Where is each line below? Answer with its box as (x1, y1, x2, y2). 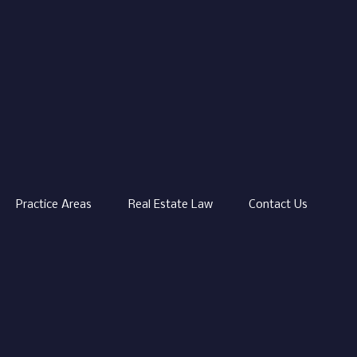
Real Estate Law (127, 198, 216, 211)
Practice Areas (16, 198, 95, 211)
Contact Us (249, 198, 308, 211)
